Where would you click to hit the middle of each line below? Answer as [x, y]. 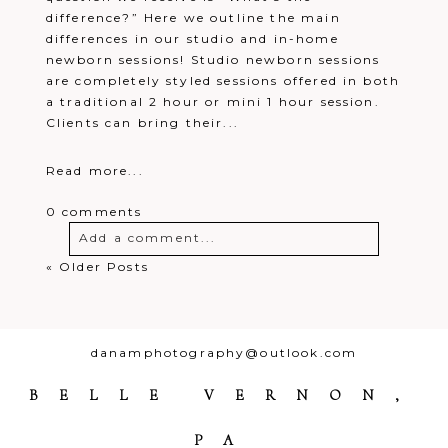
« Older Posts [97, 266]
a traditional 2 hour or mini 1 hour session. [212, 101]
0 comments [94, 211]
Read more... [94, 170]
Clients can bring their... [142, 122]
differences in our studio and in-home [192, 38]
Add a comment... [147, 237]
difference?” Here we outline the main [193, 17]
